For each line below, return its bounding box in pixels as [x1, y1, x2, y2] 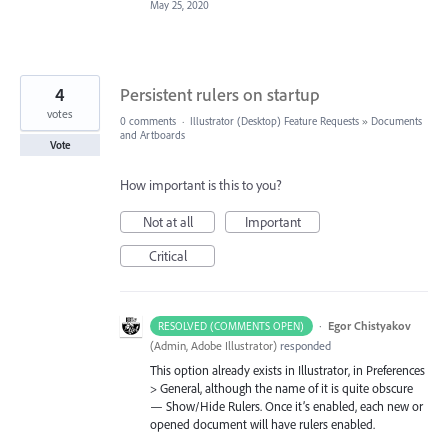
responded [277, 338, 331, 353]
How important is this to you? [120, 176, 282, 194]
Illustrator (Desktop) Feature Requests [190, 114, 359, 128]
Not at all [142, 213, 193, 231]
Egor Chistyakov [327, 318, 411, 333]
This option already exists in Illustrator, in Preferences [150, 362, 425, 378]
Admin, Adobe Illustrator [154, 338, 273, 353]
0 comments [120, 114, 176, 128]
